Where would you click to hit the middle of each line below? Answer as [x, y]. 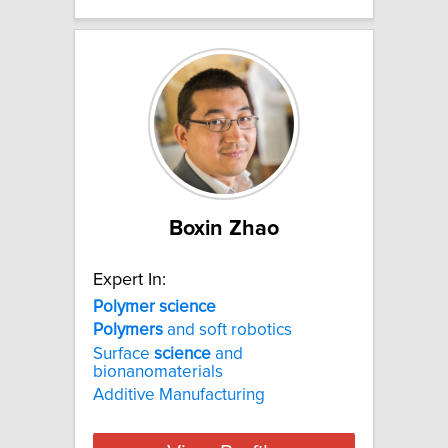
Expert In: [129, 279]
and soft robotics [227, 330]
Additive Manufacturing [179, 394]
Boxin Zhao [224, 228]
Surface [123, 353]
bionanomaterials [158, 371]
